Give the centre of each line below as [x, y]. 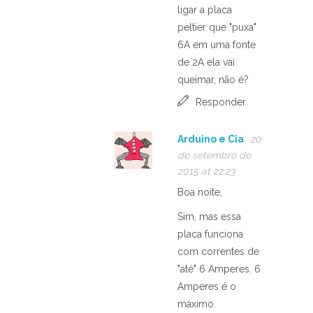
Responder [221, 102]
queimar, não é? [213, 79]
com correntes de [218, 251]
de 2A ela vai [206, 62]
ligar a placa [205, 9]
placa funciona [210, 234]
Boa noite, [200, 192]
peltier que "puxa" [217, 27]
